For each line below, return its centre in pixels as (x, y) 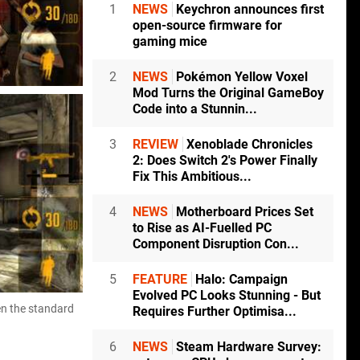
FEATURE (160, 280)
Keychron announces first (248, 10)
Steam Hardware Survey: (247, 347)
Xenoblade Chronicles (248, 145)
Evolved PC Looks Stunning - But (227, 296)
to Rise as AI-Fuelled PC (202, 228)
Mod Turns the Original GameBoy (228, 93)
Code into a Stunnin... (195, 109)
